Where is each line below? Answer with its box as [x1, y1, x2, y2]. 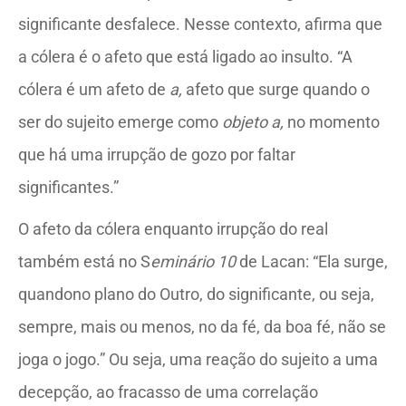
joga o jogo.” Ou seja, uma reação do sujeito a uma [18, 350, 378, 369]
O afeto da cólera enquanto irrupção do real [18, 219, 328, 238]
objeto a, [222, 112, 284, 131]
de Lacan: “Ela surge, [239, 252, 388, 271]
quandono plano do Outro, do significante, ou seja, [18, 285, 374, 304]
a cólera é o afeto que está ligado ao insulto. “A [18, 47, 353, 66]
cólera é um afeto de [18, 80, 166, 99]
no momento [284, 112, 380, 131]
